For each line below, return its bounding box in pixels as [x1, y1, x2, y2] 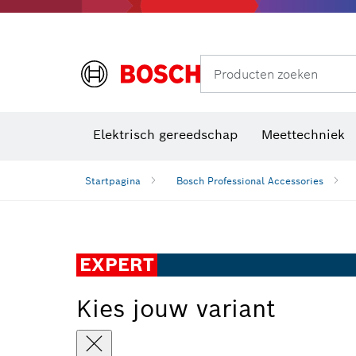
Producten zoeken [214, 65, 318, 83]
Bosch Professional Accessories [176, 174, 323, 187]
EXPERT [79, 253, 154, 277]
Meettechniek [261, 126, 345, 143]
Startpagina [85, 174, 141, 187]
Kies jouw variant [76, 293, 276, 323]
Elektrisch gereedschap [93, 126, 238, 143]
